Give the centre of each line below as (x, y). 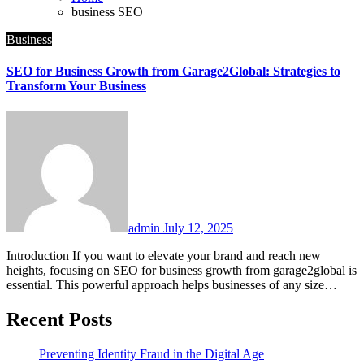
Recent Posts (59, 320)
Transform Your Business (76, 86)
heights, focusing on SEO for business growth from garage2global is (182, 271)
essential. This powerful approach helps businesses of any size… (172, 285)
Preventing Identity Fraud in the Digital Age (152, 354)
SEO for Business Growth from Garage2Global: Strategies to (173, 71)
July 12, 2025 (198, 228)
